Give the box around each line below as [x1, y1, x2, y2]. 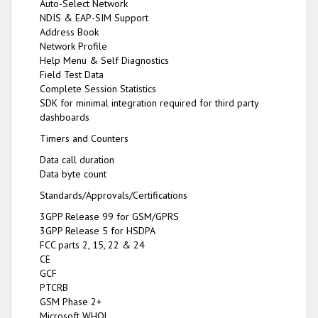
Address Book [40, 25, 99, 38]
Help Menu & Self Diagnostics [40, 53, 169, 67]
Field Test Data [40, 67, 104, 81]
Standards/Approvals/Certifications [40, 188, 187, 202]
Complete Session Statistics [40, 82, 156, 95]
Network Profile [40, 39, 107, 53]
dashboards [40, 110, 89, 124]
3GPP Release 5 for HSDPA [40, 224, 155, 237]
